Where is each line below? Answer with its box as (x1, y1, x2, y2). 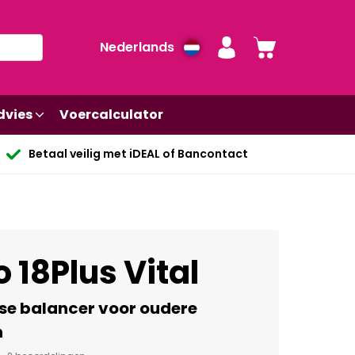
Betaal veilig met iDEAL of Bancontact (28, 146, 248, 162)
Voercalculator (59, 105, 163, 124)
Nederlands (100, 38, 174, 56)
